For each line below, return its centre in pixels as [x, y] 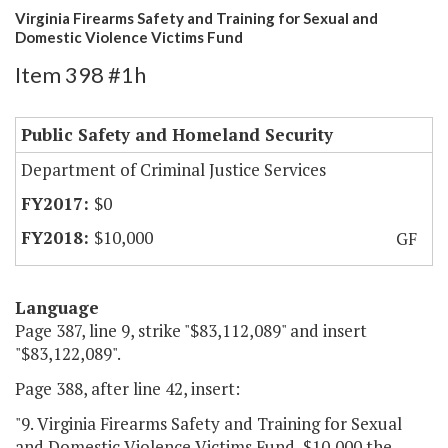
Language [57, 308]
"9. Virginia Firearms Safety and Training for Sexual [208, 424]
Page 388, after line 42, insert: [127, 389]
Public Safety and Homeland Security [177, 135]
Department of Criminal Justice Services [173, 170]
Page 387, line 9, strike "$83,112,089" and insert [191, 331]
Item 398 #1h [80, 75]
